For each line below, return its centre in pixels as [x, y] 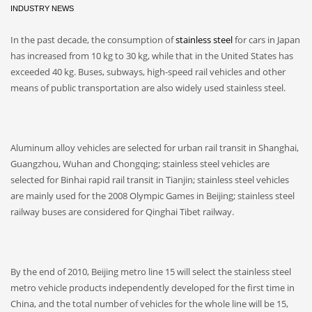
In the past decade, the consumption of [93, 39]
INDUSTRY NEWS [42, 8]
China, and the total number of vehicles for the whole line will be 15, [149, 303]
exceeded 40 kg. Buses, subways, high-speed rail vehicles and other [148, 71]
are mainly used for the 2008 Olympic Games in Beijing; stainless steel [153, 195]
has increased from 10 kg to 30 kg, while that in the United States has [152, 55]
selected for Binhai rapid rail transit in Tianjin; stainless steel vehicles [150, 179]
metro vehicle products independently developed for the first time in [153, 287]
